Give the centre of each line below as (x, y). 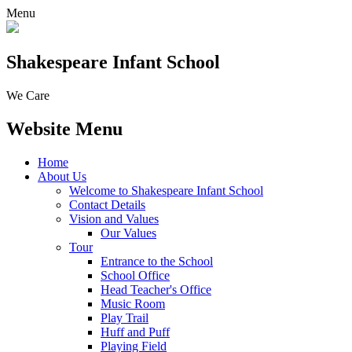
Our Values (128, 233)
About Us (62, 176)
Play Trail (125, 317)
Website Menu (64, 128)
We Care (28, 95)
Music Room (133, 303)
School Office (135, 275)
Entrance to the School (157, 261)
